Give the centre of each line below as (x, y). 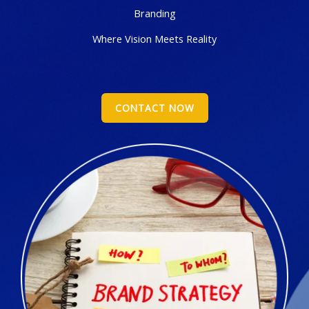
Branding (154, 13)
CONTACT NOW (154, 108)
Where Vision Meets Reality (154, 38)
